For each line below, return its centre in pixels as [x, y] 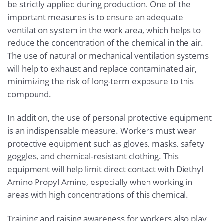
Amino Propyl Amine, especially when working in [100, 182]
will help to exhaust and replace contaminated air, [102, 69]
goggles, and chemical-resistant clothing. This [93, 156]
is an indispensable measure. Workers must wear [102, 130]
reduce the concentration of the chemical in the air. [105, 43]
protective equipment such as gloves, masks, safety [106, 143]
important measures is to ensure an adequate [95, 17]
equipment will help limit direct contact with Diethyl [105, 169]
